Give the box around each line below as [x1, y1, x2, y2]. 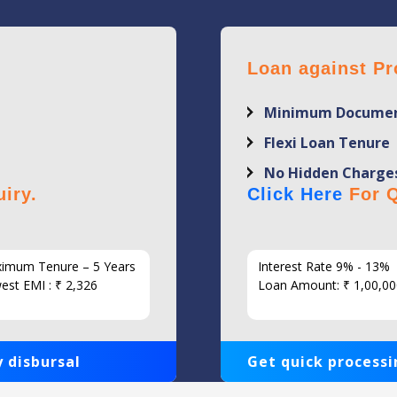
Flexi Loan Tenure [264, 133, 390, 153]
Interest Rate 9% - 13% [258, 258, 390, 276]
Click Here [247, 184, 343, 205]
